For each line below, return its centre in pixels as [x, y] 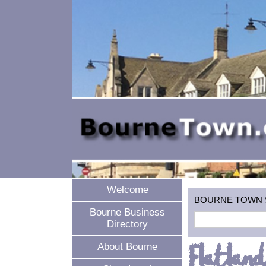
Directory [127, 224]
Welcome [127, 190]
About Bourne [127, 247]
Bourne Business [127, 212]
